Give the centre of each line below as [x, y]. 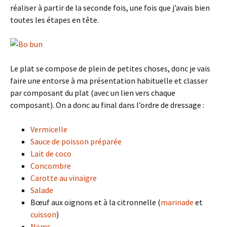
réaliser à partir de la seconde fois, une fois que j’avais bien [110, 7]
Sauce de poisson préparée [76, 141]
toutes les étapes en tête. [54, 20]
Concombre [51, 165]
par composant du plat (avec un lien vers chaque [93, 92]
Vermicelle [49, 129]
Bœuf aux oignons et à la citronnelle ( [96, 202]
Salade [42, 190]
